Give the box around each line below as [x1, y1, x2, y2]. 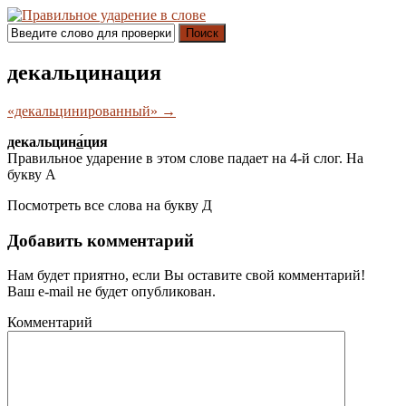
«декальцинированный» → [7, 102, 176, 119]
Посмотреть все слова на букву [7, 197, 202, 213]
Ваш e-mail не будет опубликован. [7, 284, 216, 300]
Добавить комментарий [7, 230, 194, 250]
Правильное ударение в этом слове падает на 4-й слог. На [7, 150, 363, 166]
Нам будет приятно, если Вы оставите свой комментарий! [7, 267, 365, 284]
